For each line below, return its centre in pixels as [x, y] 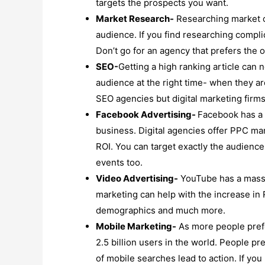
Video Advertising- [137, 178]
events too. [119, 162]
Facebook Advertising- [147, 114]
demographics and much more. [161, 210]
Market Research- [135, 18]
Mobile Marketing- [136, 226]
